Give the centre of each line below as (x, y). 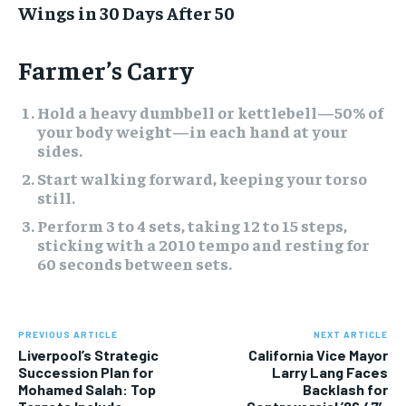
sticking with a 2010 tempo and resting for (203, 244)
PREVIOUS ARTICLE (68, 334)
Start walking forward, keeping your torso (202, 178)
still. (56, 197)
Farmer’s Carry (106, 69)
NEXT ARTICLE (350, 334)
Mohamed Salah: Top (87, 389)
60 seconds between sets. (135, 263)
